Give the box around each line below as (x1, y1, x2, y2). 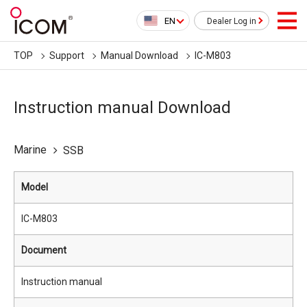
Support (49, 50, 84, 61)
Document (21, 245, 66, 256)
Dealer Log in (207, 16, 256, 26)
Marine (14, 143, 47, 156)
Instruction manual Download (14, 98, 231, 117)
